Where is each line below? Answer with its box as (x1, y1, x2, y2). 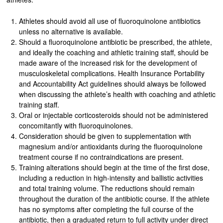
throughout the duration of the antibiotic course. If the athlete (18, 193, 210, 204)
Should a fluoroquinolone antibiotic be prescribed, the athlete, (18, 36, 212, 47)
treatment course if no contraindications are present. (18, 151, 184, 162)
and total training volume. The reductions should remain (18, 183, 195, 193)
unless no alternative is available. (18, 26, 123, 36)
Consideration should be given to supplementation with (18, 130, 191, 141)
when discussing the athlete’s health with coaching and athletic (18, 89, 216, 99)
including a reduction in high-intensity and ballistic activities (18, 172, 203, 183)
